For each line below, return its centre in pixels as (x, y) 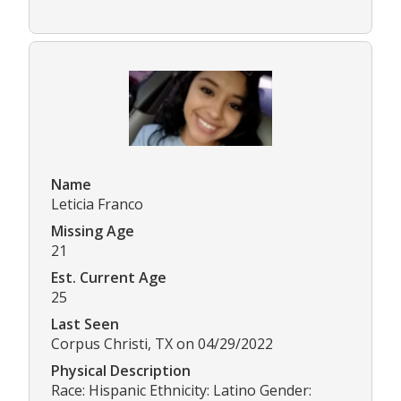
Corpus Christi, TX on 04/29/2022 (162, 343)
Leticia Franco (97, 204)
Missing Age (93, 230)
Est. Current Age (109, 277)
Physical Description (121, 370)
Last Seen (85, 324)
